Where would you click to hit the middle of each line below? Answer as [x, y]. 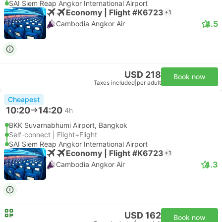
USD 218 [143, 75]
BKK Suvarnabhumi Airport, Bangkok [68, 125]
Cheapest [24, 99]
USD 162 [143, 215]
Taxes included [114, 83]
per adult [149, 83]
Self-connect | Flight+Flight [53, 135]
